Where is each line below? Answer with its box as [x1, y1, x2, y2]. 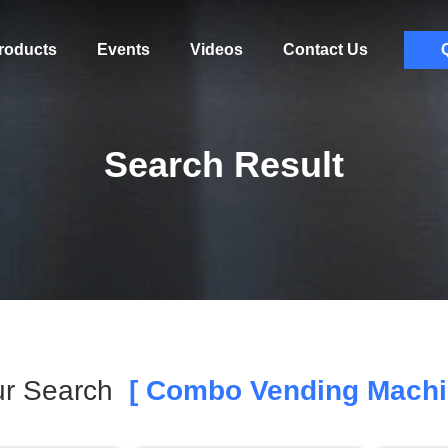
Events [96, 41, 150, 58]
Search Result [104, 144, 344, 185]
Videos [189, 41, 243, 58]
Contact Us [282, 41, 368, 58]
